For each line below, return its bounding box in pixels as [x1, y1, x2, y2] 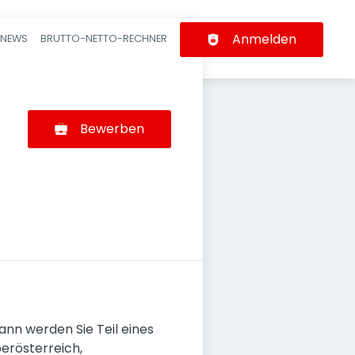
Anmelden [232, 29, 296, 48]
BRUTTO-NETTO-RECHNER [40, 31, 167, 45]
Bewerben [80, 120, 144, 138]
